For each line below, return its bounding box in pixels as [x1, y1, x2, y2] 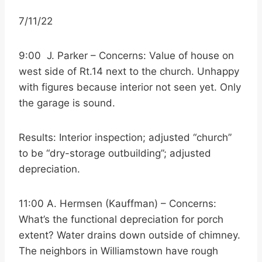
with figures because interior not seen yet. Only [19, 81, 241, 93]
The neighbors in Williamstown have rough [19, 245, 218, 257]
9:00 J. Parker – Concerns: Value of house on [19, 50, 234, 61]
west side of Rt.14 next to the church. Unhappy [19, 65, 239, 77]
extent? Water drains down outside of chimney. [19, 229, 240, 241]
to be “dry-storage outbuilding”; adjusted [19, 147, 211, 159]
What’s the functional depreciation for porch [19, 213, 223, 225]
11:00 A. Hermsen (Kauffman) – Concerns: [19, 198, 219, 209]
